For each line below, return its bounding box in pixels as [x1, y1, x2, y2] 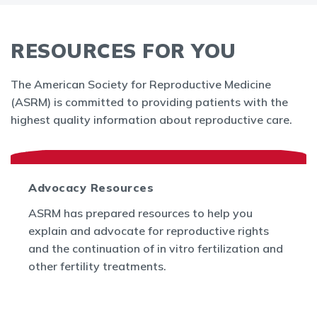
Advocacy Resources [28, 180, 154, 195]
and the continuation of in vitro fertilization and [28, 241, 283, 255]
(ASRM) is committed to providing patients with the [11, 95, 288, 109]
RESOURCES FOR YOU [11, 38, 236, 63]
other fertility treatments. [28, 259, 166, 273]
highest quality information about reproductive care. [11, 113, 292, 127]
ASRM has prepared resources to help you [28, 206, 253, 220]
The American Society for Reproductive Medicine [11, 77, 271, 91]
